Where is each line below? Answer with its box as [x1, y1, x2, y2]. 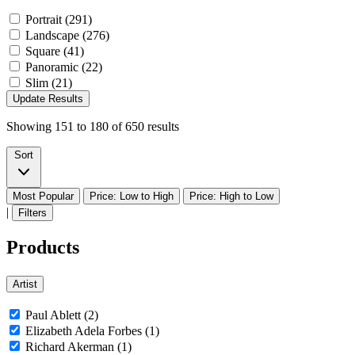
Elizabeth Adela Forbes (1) [25, 324, 159, 338]
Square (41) [25, 44, 84, 58]
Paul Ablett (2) [25, 308, 98, 323]
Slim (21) [25, 75, 72, 90]
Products [6, 236, 79, 258]
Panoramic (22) [25, 59, 102, 74]
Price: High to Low [189, 189, 273, 202]
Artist [13, 277, 37, 290]
